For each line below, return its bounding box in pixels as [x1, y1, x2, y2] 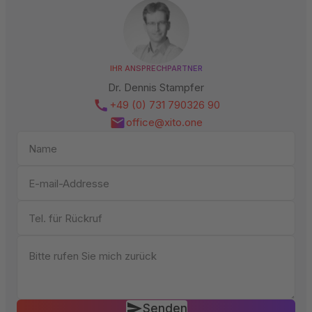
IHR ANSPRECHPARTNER [109, 63, 203, 74]
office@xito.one [126, 116, 203, 130]
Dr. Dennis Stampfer [108, 81, 204, 95]
